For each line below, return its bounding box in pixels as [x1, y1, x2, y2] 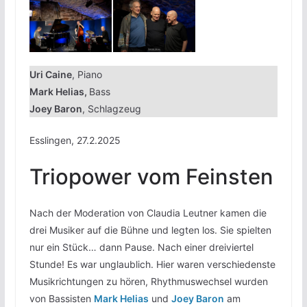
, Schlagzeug [82, 102, 141, 114]
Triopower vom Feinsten [29, 163, 273, 189]
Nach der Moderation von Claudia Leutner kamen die [29, 206, 267, 219]
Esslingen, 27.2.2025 [29, 134, 121, 146]
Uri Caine [29, 68, 72, 80]
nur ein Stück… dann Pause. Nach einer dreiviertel [29, 241, 254, 253]
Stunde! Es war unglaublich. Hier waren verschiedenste [29, 258, 275, 270]
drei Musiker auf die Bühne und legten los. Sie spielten [29, 223, 271, 236]
